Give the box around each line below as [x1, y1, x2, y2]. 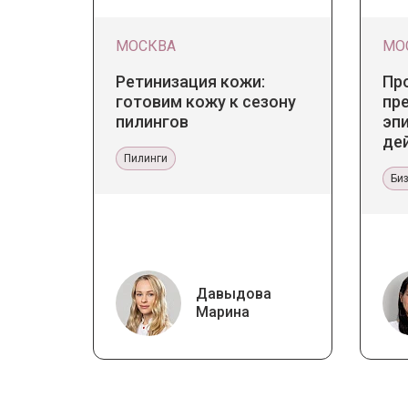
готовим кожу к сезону [116, 91, 296, 111]
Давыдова [196, 284, 271, 302]
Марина [196, 302, 250, 321]
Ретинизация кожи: [116, 71, 265, 91]
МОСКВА [116, 36, 176, 55]
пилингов [116, 111, 189, 131]
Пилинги [124, 151, 168, 165]
